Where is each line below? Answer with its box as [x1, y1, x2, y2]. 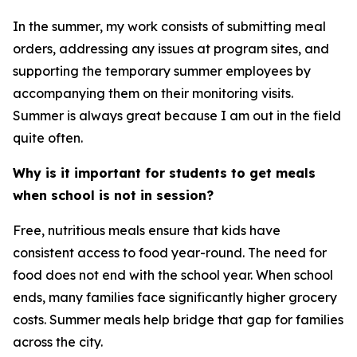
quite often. [13, 130, 83, 146]
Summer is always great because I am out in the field [13, 108, 341, 124]
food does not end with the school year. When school [13, 267, 333, 283]
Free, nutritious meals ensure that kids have [13, 222, 280, 238]
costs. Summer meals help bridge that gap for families [13, 312, 343, 328]
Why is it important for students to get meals [13, 165, 316, 181]
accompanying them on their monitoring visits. [13, 85, 293, 101]
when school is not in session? [13, 187, 214, 203]
